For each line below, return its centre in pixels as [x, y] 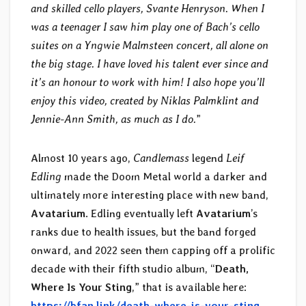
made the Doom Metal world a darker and [164, 177]
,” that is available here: [189, 288]
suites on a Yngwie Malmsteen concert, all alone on [150, 46]
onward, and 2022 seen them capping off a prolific [153, 251]
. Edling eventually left [141, 214]
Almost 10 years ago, [82, 158]
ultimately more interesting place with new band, [150, 195]
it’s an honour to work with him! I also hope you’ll [148, 83]
